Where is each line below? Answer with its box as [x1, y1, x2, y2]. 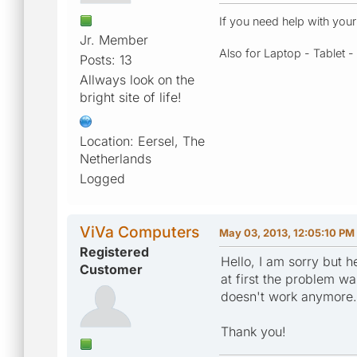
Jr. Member [80, 31, 148, 48]
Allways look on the [80, 71, 194, 88]
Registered [80, 243, 149, 260]
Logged [80, 170, 125, 186]
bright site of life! [80, 88, 182, 105]
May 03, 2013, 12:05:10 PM [219, 226, 355, 239]
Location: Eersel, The [80, 132, 205, 149]
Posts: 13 [80, 51, 132, 68]
